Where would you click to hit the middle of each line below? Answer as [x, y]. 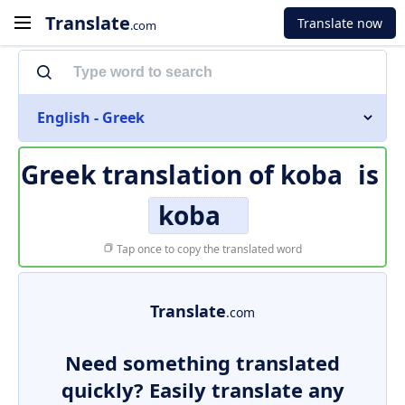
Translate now [340, 23]
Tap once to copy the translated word [208, 249]
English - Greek [91, 118]
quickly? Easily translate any [202, 390]
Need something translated [202, 363]
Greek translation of [150, 174]
